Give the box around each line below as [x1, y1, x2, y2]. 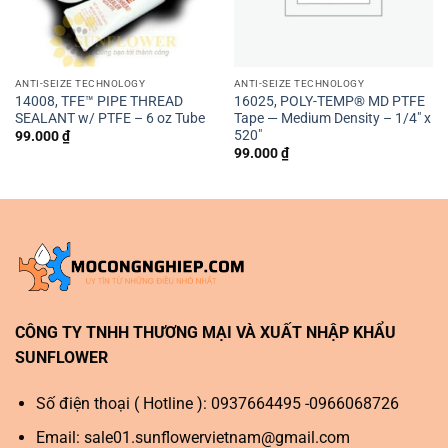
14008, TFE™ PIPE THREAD [14, 92, 183, 109]
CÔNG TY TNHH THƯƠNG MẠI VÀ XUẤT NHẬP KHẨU [15, 322, 396, 342]
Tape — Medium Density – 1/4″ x [233, 109, 431, 126]
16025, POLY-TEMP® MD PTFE [233, 92, 425, 109]
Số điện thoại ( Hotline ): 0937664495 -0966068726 [35, 393, 399, 413]
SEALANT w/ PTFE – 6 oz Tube [14, 109, 205, 126]
